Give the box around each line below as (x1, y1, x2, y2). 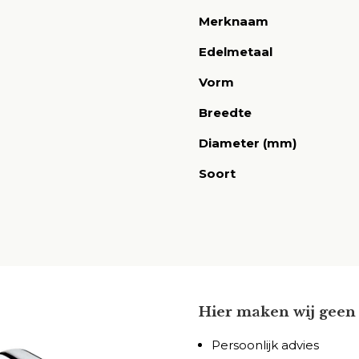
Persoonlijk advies (212, 337, 319, 353)
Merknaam (199, 14, 268, 29)
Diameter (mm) (199, 135, 296, 151)
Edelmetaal (199, 44, 272, 59)
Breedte (199, 105, 252, 120)
